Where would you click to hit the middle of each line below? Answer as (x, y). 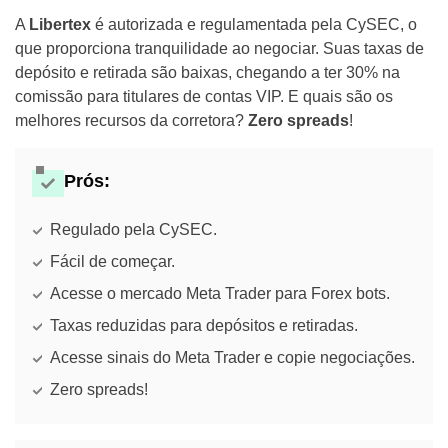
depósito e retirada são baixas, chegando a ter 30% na (207, 73)
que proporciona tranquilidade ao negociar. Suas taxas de (219, 49)
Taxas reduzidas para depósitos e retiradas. (204, 326)
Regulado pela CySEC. (133, 230)
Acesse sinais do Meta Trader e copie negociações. (232, 358)
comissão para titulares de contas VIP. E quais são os (204, 97)
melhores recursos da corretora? (131, 121)
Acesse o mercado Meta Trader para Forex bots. (220, 294)
